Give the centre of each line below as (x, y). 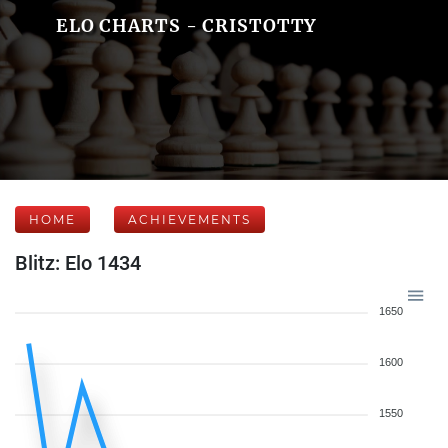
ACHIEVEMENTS (189, 219)
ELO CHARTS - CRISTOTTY (186, 25)
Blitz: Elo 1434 (78, 263)
